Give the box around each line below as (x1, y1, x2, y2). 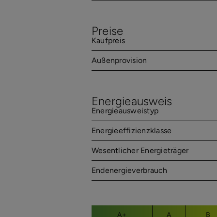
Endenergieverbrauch (91, 166, 168, 175)
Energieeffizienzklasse (91, 126, 172, 136)
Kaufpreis (91, 36, 125, 46)
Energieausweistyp (91, 106, 159, 116)
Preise (91, 23, 124, 38)
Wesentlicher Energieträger (91, 146, 189, 155)
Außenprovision (91, 56, 147, 65)
